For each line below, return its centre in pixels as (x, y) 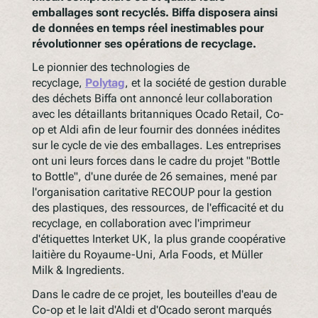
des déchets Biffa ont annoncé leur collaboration (152, 99)
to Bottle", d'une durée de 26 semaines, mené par (154, 177)
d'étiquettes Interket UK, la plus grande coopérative (158, 239)
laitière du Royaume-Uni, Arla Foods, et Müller (147, 255)
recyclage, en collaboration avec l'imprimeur (141, 224)
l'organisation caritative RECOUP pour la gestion (152, 192)
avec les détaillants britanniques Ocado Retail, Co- (158, 114)
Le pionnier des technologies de (110, 67)
